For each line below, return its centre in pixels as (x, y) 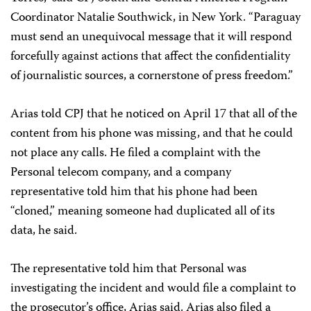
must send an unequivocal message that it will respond (151, 37)
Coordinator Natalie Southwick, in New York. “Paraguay (155, 18)
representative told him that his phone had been (134, 192)
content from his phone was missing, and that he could (152, 134)
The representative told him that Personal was (128, 269)
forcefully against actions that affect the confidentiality (150, 57)
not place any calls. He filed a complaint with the (135, 153)
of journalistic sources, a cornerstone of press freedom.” (152, 76)
